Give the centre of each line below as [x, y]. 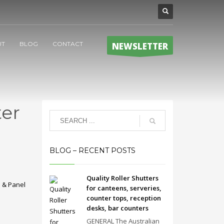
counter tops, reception [123, 198]
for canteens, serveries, [124, 188]
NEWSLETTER [140, 46]
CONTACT [68, 43]
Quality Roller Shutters [122, 178]
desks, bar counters [117, 208]
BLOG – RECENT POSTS [92, 150]
